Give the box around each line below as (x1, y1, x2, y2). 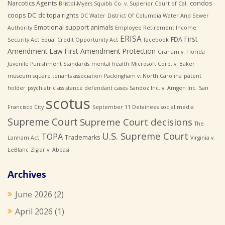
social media (161, 103, 194, 110)
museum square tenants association (8, 72, 102, 79)
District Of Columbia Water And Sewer (107, 12, 209, 19)
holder (8, 84, 26, 91)
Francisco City (8, 103, 44, 110)
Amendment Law (8, 46, 63, 56)
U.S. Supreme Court (102, 130, 188, 142)
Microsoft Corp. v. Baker (131, 60, 195, 67)
